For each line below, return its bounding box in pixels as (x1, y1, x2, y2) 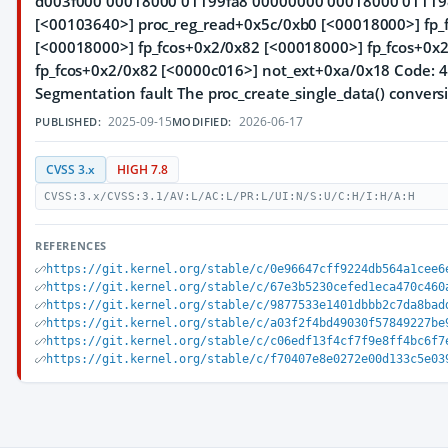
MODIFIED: (172, 114, 232, 129)
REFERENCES (35, 238, 107, 253)
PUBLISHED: (35, 114, 101, 129)
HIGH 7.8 (117, 162, 168, 177)
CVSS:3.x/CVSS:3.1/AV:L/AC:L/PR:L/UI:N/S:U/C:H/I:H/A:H (44, 190, 415, 203)
